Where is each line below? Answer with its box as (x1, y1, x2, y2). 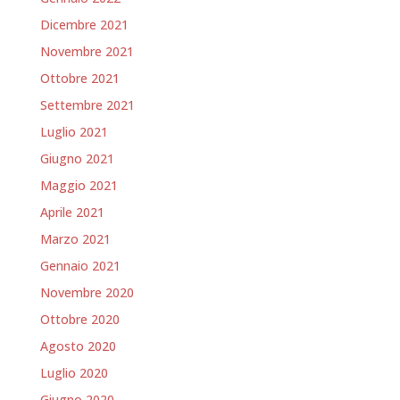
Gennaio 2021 (39, 256, 121, 274)
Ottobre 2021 (39, 69, 120, 87)
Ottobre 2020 (39, 310, 120, 328)
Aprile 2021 (39, 203, 104, 221)
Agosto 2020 (39, 337, 116, 354)
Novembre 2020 (39, 283, 134, 301)
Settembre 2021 (39, 96, 135, 113)
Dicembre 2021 (39, 15, 129, 33)
